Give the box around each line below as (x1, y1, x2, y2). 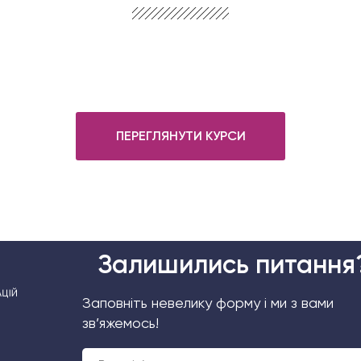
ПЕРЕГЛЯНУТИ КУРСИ (116, 128, 246, 143)
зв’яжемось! (82, 314, 160, 331)
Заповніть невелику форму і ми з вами (82, 294, 334, 311)
